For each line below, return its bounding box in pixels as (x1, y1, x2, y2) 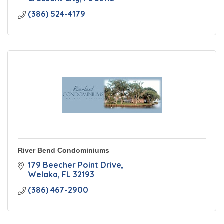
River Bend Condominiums (18, 146, 109, 154)
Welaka (28, 169, 58, 179)
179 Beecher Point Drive (28, 160, 121, 170)
